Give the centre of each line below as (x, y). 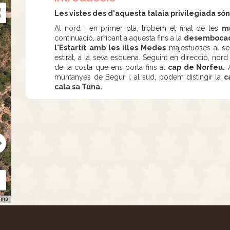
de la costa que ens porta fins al (111, 67)
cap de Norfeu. (197, 67)
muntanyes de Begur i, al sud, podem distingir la (139, 77)
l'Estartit (71, 48)
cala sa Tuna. (79, 87)
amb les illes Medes (128, 48)
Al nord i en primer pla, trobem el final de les (138, 28)
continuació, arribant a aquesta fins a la (119, 38)
